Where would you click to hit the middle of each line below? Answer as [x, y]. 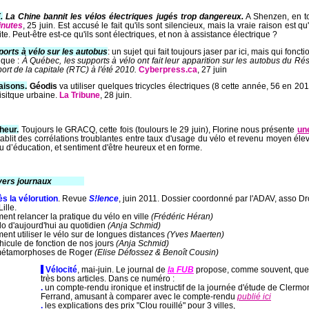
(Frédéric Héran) [182, 216]
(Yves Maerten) [196, 234]
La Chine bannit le [40, 16]
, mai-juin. [96, 269]
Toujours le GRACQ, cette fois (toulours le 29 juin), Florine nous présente [158, 129]
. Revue [73, 198]
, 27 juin [212, 69]
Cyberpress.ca [168, 69]
